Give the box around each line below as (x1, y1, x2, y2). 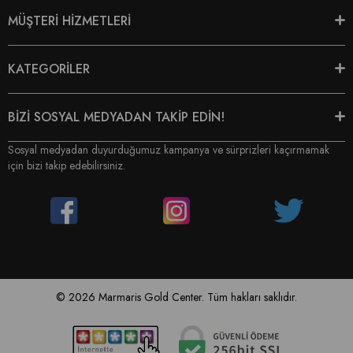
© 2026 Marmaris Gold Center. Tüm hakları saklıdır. (56, 289, 297, 306)
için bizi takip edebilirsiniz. (8, 157, 125, 173)
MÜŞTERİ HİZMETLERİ (8, 11, 131, 30)
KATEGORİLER (8, 59, 90, 78)
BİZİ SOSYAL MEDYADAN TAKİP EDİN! (8, 107, 225, 126)
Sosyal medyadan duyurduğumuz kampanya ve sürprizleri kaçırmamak (8, 141, 329, 158)
